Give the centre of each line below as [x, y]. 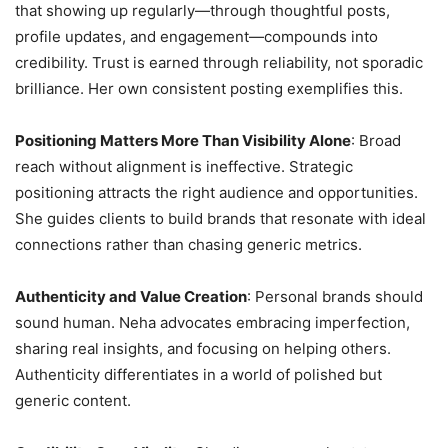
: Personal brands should [335, 297]
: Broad [376, 141]
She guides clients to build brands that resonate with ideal [220, 219]
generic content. [73, 401]
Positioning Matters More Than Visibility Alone [183, 141]
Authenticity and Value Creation [131, 297]
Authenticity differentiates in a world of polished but [198, 375]
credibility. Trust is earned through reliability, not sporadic [219, 63]
